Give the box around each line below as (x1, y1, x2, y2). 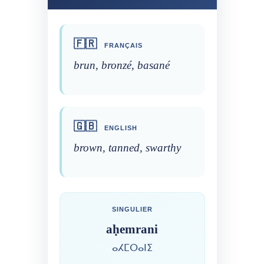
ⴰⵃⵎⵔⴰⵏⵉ (111, 242, 153, 253)
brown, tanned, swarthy (73, 141, 181, 154)
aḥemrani (106, 222, 158, 236)
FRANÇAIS (101, 41, 143, 49)
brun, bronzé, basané (73, 58, 170, 71)
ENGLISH (101, 124, 137, 131)
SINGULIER (111, 205, 153, 213)
